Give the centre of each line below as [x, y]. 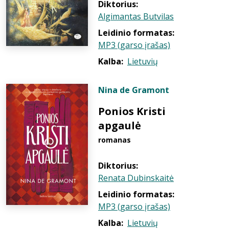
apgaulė [120, 125]
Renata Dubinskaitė [136, 178]
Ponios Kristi [132, 111]
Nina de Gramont [134, 90]
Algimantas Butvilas [136, 16]
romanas [114, 140]
